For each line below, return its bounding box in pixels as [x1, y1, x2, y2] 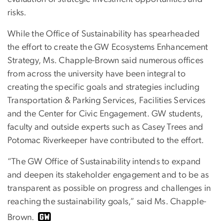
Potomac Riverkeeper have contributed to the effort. [7, 136, 204, 145]
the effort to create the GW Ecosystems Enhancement [7, 42, 208, 52]
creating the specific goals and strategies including [7, 82, 199, 92]
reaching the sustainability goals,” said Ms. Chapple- [7, 197, 207, 206]
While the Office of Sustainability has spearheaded [7, 29, 200, 38]
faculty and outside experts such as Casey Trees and [7, 122, 204, 132]
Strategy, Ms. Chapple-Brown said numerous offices [7, 56, 204, 65]
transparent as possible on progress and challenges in [7, 184, 211, 193]
